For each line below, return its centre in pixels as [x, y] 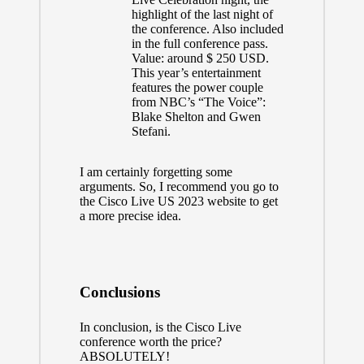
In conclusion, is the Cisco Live [160, 327]
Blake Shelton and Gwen [196, 116]
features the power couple [197, 87]
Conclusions [119, 292]
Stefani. [151, 131]
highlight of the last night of [202, 14]
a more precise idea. [130, 215]
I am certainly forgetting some [156, 171]
